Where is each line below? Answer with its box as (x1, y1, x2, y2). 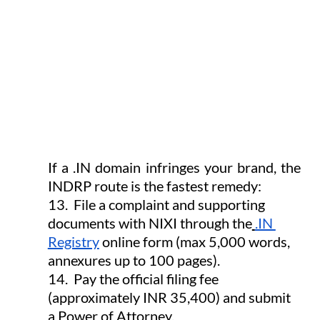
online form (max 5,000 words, (99, 232, 293, 250)
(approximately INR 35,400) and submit (47, 288, 294, 306)
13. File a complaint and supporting (47, 195, 268, 213)
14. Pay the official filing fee (47, 269, 221, 287)
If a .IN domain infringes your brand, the (47, 158, 301, 176)
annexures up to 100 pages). (47, 251, 220, 269)
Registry (47, 232, 99, 250)
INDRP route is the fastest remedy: (47, 176, 261, 194)
